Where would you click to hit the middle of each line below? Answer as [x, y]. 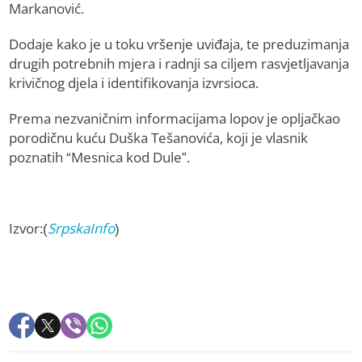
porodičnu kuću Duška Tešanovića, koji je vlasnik [159, 138]
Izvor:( [29, 229]
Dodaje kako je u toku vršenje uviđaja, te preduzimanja [179, 44]
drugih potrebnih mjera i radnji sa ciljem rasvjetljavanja [179, 64]
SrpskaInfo [82, 229]
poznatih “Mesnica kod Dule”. [100, 158]
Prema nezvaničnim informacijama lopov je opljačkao [175, 119]
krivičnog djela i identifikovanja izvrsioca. [134, 83]
